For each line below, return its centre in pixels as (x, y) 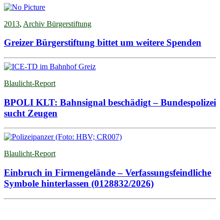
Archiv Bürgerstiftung (57, 24)
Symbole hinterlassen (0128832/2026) (79, 184)
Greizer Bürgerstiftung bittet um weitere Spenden (103, 43)
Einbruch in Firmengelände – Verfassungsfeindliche (108, 173)
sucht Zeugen (31, 113)
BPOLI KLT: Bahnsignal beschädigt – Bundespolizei (110, 102)
